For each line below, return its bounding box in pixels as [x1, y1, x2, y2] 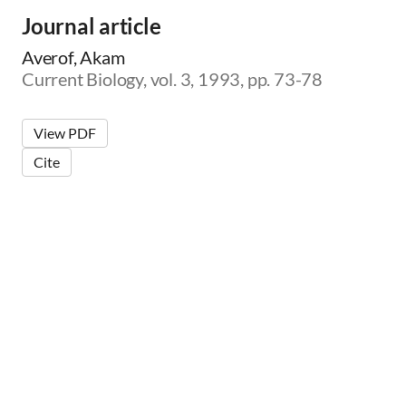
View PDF [34, 124, 96, 141]
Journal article [22, 13, 161, 39]
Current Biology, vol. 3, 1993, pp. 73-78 [22, 68, 323, 90]
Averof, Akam [22, 46, 125, 68]
